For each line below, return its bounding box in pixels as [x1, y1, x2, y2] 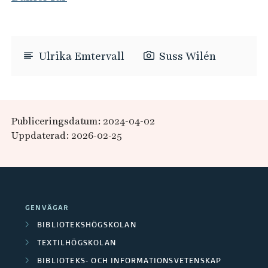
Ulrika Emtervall [38, 50, 124, 63]
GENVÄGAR [25, 205, 69, 212]
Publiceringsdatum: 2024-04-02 [11, 115, 155, 127]
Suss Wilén [159, 50, 216, 63]
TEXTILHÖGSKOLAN [37, 239, 116, 248]
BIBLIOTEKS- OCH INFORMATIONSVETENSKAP [37, 257, 222, 266]
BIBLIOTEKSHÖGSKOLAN [37, 221, 136, 230]
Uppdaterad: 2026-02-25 [11, 130, 122, 142]
